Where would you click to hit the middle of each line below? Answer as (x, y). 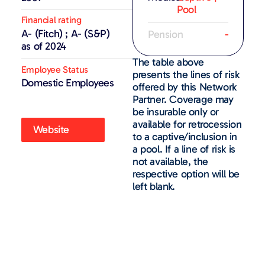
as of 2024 (43, 46)
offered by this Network (185, 87)
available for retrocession (187, 124)
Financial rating (51, 20)
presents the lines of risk (186, 74)
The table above (168, 62)
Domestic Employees (67, 83)
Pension (166, 34)
